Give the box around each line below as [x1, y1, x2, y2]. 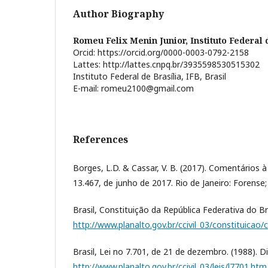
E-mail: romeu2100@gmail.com [73, 82, 194, 94]
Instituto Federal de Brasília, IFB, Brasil [73, 70, 226, 82]
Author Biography [73, 7, 164, 20]
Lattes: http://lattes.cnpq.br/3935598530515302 [73, 58, 260, 70]
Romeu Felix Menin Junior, [73, 34, 190, 46]
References [73, 132, 128, 146]
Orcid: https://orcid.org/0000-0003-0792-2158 [73, 46, 249, 58]
